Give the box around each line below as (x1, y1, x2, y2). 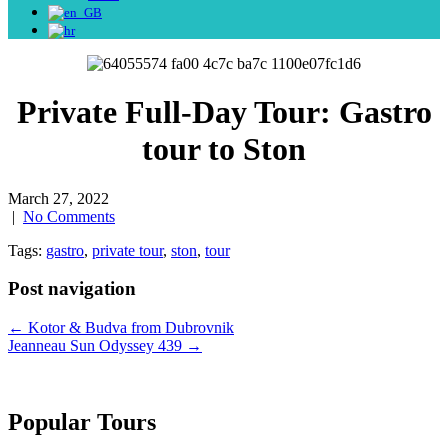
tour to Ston (142, 131, 306, 168)
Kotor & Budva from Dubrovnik (24, 319, 234, 337)
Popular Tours (8, 409, 156, 436)
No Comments (23, 207, 115, 225)
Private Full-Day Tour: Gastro (16, 94, 432, 131)
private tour (92, 241, 163, 259)
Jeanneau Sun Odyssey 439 (8, 337, 186, 355)
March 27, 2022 (8, 189, 109, 207)
